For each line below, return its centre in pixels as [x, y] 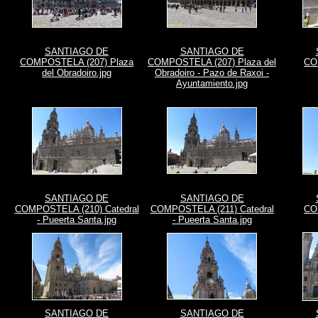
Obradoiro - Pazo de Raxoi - [212, 73]
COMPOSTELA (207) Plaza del [212, 62]
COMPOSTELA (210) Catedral [77, 209]
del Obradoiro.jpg [77, 73]
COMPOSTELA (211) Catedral [212, 209]
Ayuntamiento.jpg [212, 83]
